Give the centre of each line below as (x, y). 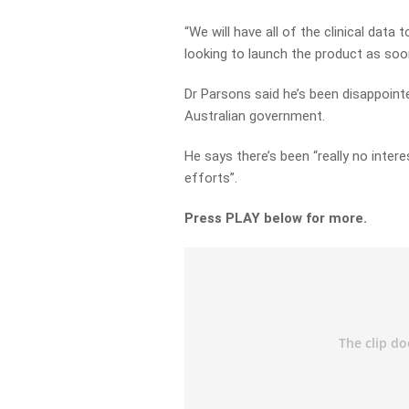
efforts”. (211, 178)
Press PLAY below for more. (276, 218)
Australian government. (255, 116)
